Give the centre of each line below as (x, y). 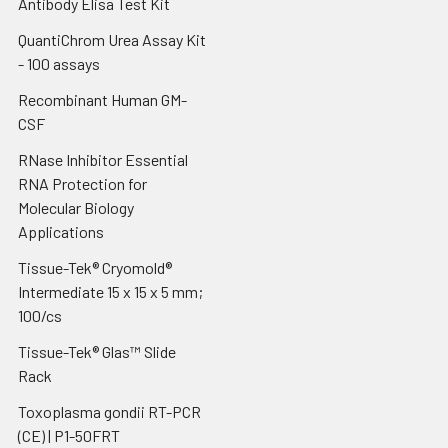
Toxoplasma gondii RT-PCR (109, 411)
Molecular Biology (76, 207)
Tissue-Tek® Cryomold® (95, 267)
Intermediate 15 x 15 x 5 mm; (110, 291)
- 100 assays (59, 63)
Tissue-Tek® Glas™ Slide (97, 351)
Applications (61, 231)
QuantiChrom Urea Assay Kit (112, 39)
